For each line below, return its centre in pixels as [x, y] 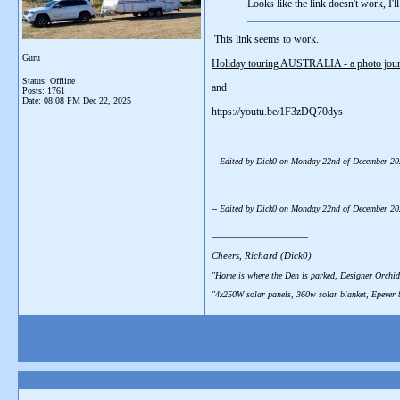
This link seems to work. [265, 39]
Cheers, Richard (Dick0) [262, 255]
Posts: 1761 [44, 91]
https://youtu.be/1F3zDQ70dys [277, 112]
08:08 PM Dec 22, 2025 [87, 100]
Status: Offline [49, 81]
